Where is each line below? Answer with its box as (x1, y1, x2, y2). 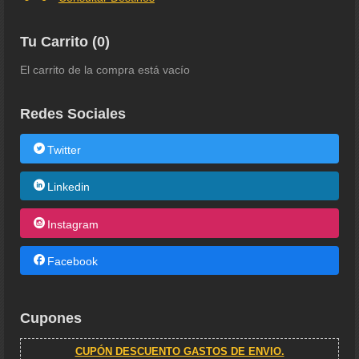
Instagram (46, 217, 99, 231)
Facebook (46, 254, 98, 268)
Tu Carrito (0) (20, 34, 110, 50)
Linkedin (46, 179, 90, 193)
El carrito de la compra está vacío (20, 63, 190, 76)
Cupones (20, 310, 82, 327)
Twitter (46, 143, 81, 156)
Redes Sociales (20, 106, 126, 122)
